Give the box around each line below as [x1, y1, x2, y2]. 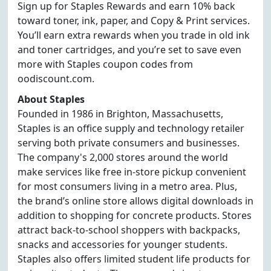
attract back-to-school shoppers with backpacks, [18, 223, 240, 237]
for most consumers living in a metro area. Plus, [18, 180, 237, 193]
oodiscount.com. [18, 72, 94, 85]
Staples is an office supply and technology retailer [18, 122, 244, 135]
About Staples [18, 93, 85, 106]
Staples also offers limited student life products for [18, 252, 250, 266]
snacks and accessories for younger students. [18, 238, 227, 251]
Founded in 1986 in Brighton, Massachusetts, [18, 107, 223, 120]
